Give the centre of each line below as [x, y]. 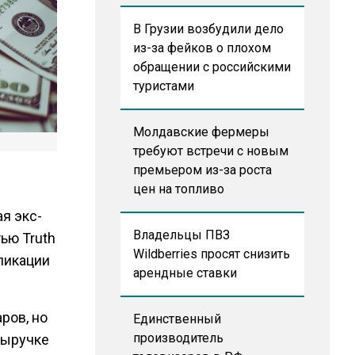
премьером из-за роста [202, 170]
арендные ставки [185, 273]
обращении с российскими [212, 67]
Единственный [177, 319]
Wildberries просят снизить [211, 254]
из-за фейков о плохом [202, 48]
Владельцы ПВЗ [181, 235]
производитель [178, 338]
